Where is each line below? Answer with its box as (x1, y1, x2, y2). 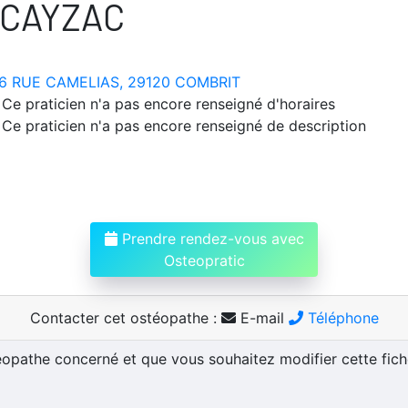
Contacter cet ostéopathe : (29, 308, 221, 327)
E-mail (235, 308, 289, 327)
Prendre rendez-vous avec (117, 229, 304, 248)
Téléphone (302, 308, 379, 327)
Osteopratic (163, 250, 245, 270)
